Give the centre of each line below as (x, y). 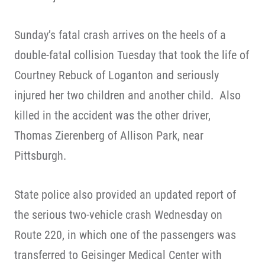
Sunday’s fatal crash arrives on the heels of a (120, 35)
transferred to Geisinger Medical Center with (118, 255)
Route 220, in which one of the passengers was (125, 235)
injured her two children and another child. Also (127, 95)
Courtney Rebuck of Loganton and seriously (117, 75)
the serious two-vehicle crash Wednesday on (118, 215)
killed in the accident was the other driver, (112, 115)
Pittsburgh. (40, 156)
